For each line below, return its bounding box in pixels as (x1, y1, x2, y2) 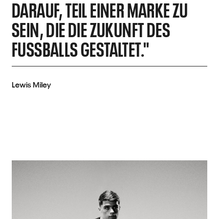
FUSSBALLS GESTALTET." (12, 36, 143, 61)
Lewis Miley (12, 79, 51, 90)
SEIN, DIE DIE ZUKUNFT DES (12, 17, 170, 41)
